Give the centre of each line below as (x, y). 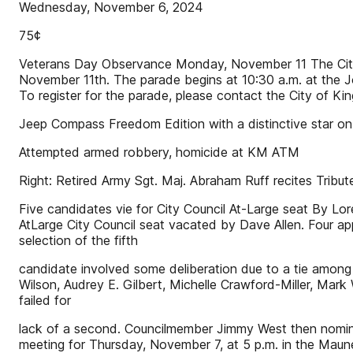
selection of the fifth (78, 240)
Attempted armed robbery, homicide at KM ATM (159, 152)
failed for (45, 300)
